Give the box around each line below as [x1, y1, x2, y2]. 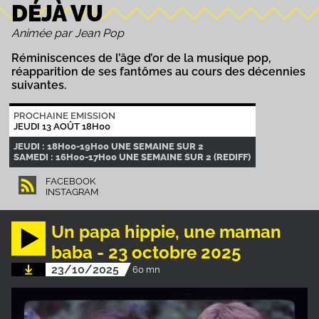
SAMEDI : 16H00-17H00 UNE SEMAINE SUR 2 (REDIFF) [14, 152, 251, 163]
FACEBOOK [45, 176, 95, 187]
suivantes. [11, 78, 69, 93]
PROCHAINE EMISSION [14, 110, 116, 122]
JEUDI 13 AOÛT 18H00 [14, 121, 111, 132]
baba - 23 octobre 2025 [51, 241, 241, 263]
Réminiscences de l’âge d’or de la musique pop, [11, 51, 271, 66]
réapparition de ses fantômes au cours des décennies [11, 65, 305, 79]
